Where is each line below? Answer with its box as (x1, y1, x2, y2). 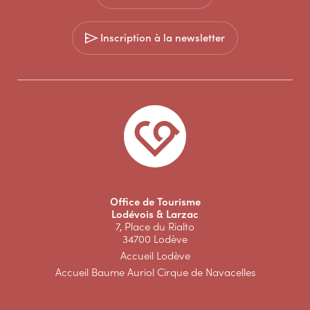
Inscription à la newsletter (100, 30, 225, 44)
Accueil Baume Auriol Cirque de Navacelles (55, 264, 255, 279)
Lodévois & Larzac (111, 206, 199, 221)
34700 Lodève (122, 231, 188, 246)
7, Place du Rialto (116, 219, 194, 233)
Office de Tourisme (109, 194, 201, 208)
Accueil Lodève (120, 248, 190, 262)
